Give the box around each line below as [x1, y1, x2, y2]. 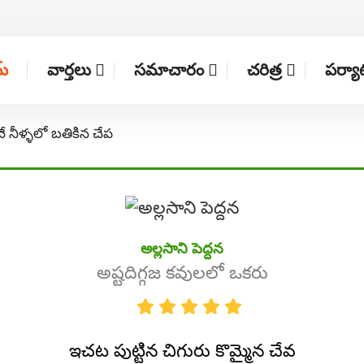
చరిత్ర [247, 61, 283, 79]
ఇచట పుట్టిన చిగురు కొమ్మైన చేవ [68, 340, 296, 361]
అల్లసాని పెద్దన [141, 240, 223, 257]
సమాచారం [134, 61, 205, 79]
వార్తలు [47, 61, 91, 79]
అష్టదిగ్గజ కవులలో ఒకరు [96, 262, 268, 283]
